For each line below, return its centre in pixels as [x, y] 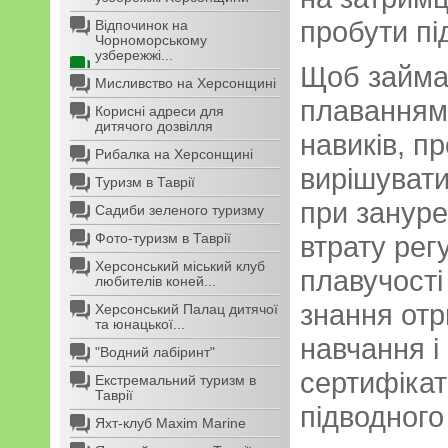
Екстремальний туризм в [175, 380]
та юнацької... [140, 324]
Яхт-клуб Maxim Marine [170, 423]
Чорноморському [151, 40]
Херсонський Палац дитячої [186, 309]
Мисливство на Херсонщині [185, 83]
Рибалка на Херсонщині [174, 154]
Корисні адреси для [159, 111]
